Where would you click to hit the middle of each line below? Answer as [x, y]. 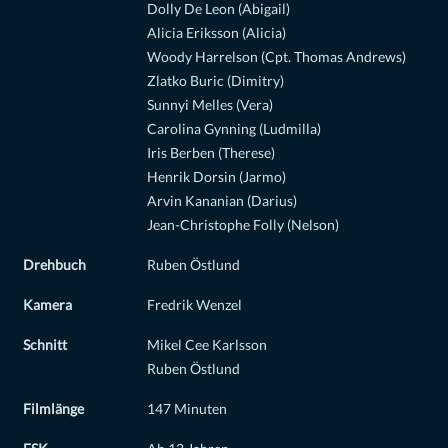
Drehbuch [54, 265]
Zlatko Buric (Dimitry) [215, 81]
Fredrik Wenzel [194, 305]
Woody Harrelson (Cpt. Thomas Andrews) [276, 57]
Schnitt [45, 345]
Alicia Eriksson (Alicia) [216, 33]
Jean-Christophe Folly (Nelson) [243, 225]
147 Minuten [187, 409]
